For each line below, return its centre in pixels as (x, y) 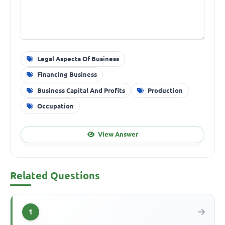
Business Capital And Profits (81, 90)
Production (165, 90)
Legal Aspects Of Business (78, 59)
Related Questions (55, 175)
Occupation (55, 106)
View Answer (118, 134)
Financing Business (67, 75)
